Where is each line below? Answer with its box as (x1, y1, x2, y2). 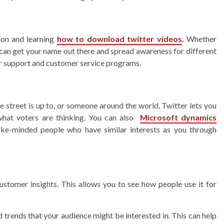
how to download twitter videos (56, 33, 182, 43)
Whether (183, 33, 216, 43)
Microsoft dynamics (139, 112, 217, 122)
